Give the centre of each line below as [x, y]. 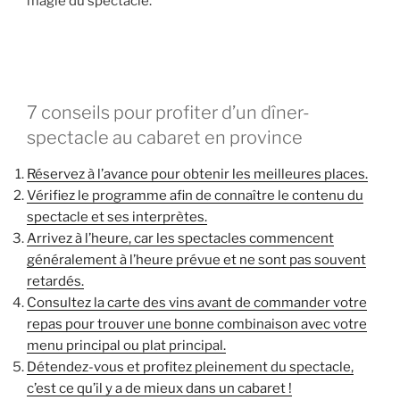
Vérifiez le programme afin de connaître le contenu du [195, 196]
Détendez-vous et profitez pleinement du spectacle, [190, 367]
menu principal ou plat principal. [126, 346]
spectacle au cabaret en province [165, 138]
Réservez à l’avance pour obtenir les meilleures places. [197, 175]
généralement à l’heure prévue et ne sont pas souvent [196, 260]
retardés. [55, 282]
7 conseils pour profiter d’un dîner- [168, 113]
